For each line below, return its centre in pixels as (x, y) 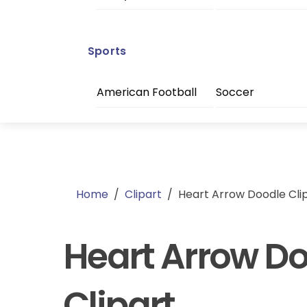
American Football (146, 93)
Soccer (235, 93)
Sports (107, 51)
